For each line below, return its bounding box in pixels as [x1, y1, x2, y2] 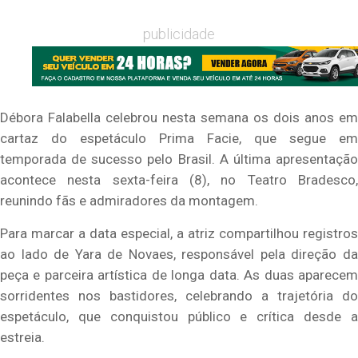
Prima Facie [159, 130, 239, 147]
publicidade [143, 25, 215, 42]
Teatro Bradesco [247, 172, 356, 189]
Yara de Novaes [74, 245, 173, 262]
